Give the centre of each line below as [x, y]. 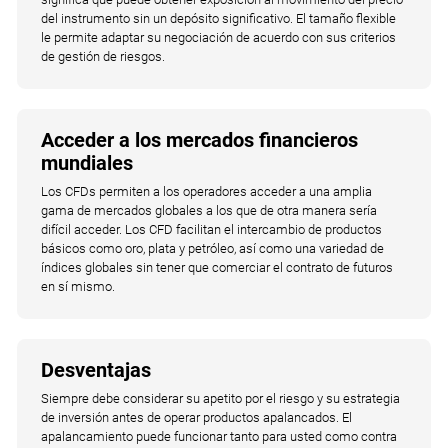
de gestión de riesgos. [103, 56]
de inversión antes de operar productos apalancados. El [197, 417]
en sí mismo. [78, 286]
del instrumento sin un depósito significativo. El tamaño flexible [219, 18]
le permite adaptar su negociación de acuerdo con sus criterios [219, 37]
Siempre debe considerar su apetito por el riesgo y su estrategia [221, 398]
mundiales [87, 164]
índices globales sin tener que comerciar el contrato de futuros [217, 267]
